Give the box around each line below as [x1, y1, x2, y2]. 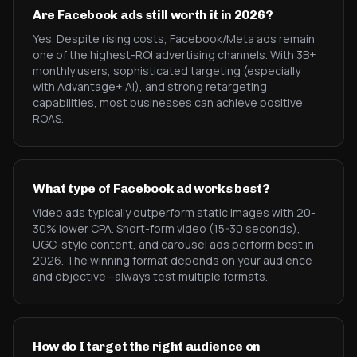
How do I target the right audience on [33, 339, 261, 354]
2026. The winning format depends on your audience [33, 253, 312, 268]
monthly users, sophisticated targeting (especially [33, 63, 300, 78]
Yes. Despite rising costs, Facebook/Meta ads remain [33, 31, 315, 46]
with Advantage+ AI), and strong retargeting [33, 79, 267, 94]
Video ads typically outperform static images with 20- [33, 205, 316, 220]
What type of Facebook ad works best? [33, 181, 270, 196]
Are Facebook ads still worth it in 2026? [33, 7, 273, 22]
